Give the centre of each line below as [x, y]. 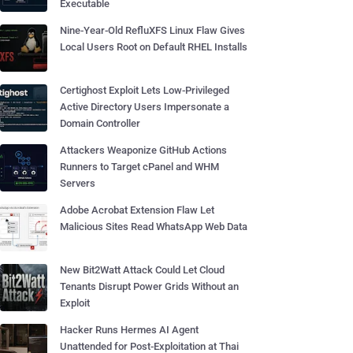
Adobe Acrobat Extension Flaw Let [137, 210]
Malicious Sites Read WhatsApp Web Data [154, 227]
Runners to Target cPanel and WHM [139, 167]
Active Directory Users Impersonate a [145, 107]
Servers [78, 183]
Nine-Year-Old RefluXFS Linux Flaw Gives [152, 30]
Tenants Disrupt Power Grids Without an [149, 286]
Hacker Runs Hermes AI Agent [129, 330]
